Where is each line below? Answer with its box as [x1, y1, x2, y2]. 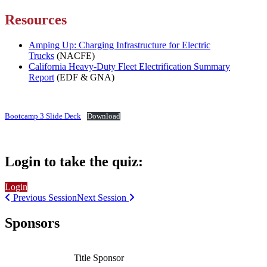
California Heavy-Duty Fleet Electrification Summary [29, 61, 230, 72]
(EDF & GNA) [54, 72, 114, 83]
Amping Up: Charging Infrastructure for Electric [29, 40, 210, 51]
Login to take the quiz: [5, 154, 143, 170]
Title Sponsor [74, 253, 124, 263]
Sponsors [5, 215, 60, 231]
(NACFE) [54, 51, 95, 61]
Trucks [29, 51, 54, 61]
